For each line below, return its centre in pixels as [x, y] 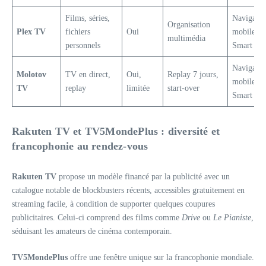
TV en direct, [88, 75]
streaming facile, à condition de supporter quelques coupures [113, 204]
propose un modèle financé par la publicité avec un [143, 177]
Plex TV [31, 32]
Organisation [189, 25]
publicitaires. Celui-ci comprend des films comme [97, 218]
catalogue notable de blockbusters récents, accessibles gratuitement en [128, 190]
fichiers [78, 32]
